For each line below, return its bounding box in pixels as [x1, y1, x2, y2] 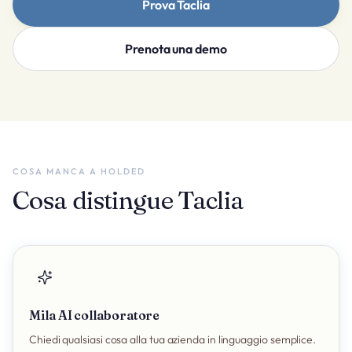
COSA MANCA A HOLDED [13, 166, 145, 177]
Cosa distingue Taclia [13, 185, 244, 215]
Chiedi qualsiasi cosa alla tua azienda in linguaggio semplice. [29, 332, 317, 346]
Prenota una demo [125, 41, 227, 57]
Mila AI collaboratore [29, 307, 160, 323]
